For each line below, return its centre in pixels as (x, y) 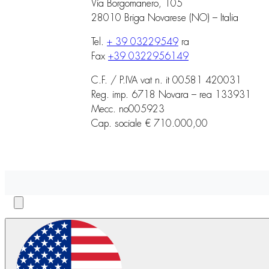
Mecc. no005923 (128, 109)
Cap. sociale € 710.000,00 (150, 123)
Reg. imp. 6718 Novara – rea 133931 (171, 95)
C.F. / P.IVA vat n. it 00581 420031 (166, 80)
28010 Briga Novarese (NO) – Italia (165, 18)
